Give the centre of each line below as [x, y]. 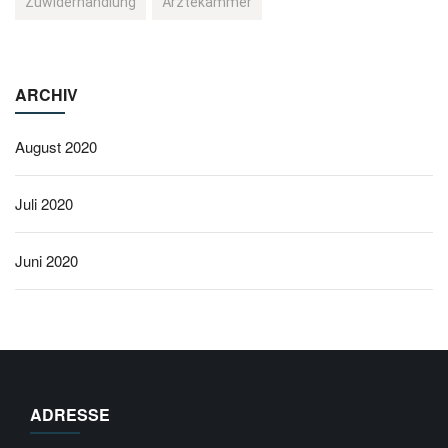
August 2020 [56, 146]
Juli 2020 [44, 203]
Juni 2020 [46, 260]
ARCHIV [46, 94]
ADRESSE [70, 414]
